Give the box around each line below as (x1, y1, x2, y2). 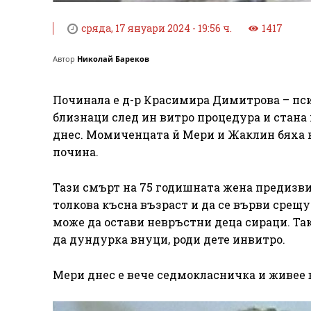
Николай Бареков (77, 53, 149, 65)
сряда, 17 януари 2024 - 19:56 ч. (81, 22, 232, 35)
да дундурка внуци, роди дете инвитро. (53, 232, 285, 247)
